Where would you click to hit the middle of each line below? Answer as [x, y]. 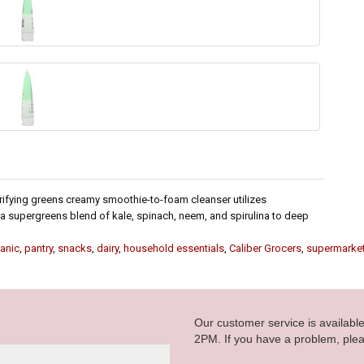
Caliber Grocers [265, 249]
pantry [39, 249]
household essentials [174, 249]
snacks [75, 249]
